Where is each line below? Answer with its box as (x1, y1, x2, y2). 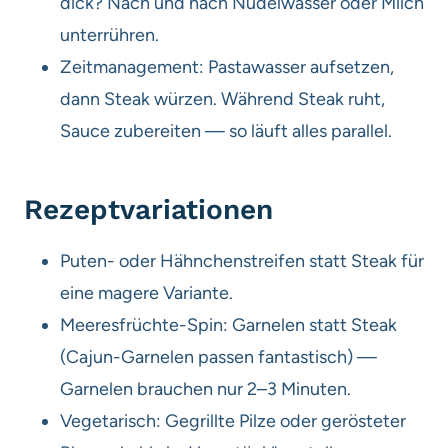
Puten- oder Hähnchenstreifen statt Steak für (60, 249, 424, 272)
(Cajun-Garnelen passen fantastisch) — (60, 345, 377, 368)
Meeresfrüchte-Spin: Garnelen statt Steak (60, 313, 397, 336)
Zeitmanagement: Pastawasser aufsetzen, (60, 55, 394, 78)
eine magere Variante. (60, 281, 233, 304)
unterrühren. (60, 23, 159, 46)
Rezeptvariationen (24, 192, 273, 226)
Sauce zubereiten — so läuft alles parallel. (60, 119, 392, 142)
